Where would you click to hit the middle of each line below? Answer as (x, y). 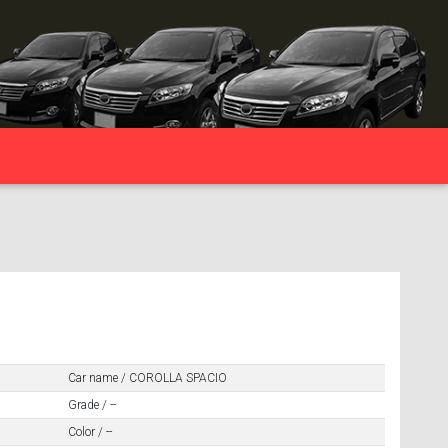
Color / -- (89, 432)
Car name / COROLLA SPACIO (147, 378)
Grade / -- (91, 405)
